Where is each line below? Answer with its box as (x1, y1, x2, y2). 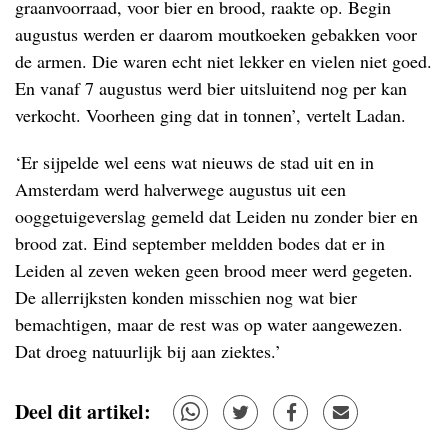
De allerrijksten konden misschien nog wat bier (15, 284, 357, 309)
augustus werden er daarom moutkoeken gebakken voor (15, 21, 417, 46)
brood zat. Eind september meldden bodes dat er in (15, 230, 385, 255)
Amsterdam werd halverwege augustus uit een (15, 176, 346, 201)
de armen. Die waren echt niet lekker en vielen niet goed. (15, 48, 432, 73)
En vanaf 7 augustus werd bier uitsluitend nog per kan (15, 75, 407, 100)
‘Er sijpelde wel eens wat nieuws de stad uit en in (15, 149, 374, 174)
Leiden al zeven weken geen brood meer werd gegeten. (15, 257, 413, 282)
